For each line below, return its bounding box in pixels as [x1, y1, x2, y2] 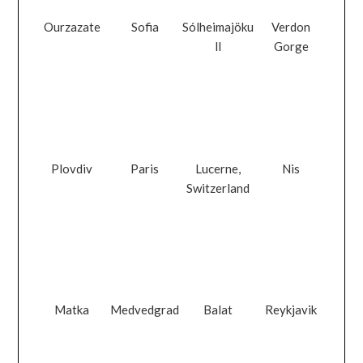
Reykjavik [265, 301, 318, 317]
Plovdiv [51, 160, 93, 176]
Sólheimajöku [182, 19, 254, 35]
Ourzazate [43, 19, 100, 35]
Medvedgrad [110, 301, 180, 317]
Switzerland [186, 180, 250, 195]
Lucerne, [195, 160, 241, 176]
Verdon [271, 19, 311, 35]
